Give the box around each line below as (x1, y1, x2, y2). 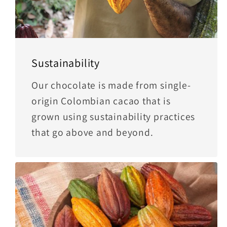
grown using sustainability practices (31, 110, 196, 124)
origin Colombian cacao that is (31, 94, 171, 108)
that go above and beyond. (31, 126, 154, 139)
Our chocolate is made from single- (31, 79, 191, 92)
